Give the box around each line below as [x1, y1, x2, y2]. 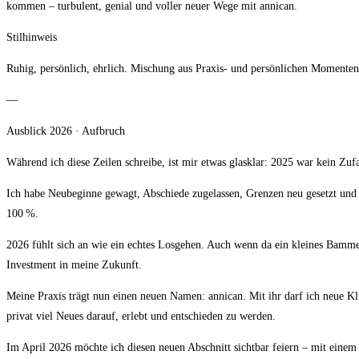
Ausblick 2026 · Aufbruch [6, 125, 125, 138]
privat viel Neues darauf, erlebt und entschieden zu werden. [6, 310, 276, 323]
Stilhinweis [6, 31, 57, 44]
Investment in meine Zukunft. [6, 259, 142, 272]
